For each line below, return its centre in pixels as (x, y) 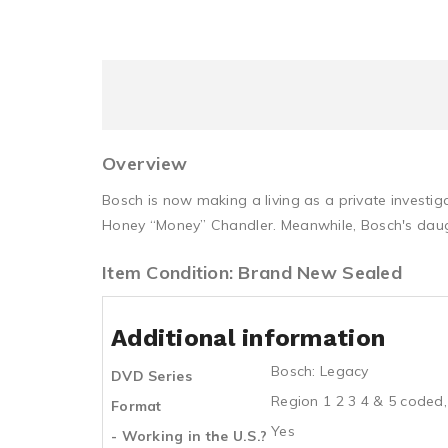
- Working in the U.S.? (189, 436)
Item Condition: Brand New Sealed (252, 272)
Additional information (248, 338)
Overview (145, 163)
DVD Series (151, 376)
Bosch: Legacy (320, 371)
